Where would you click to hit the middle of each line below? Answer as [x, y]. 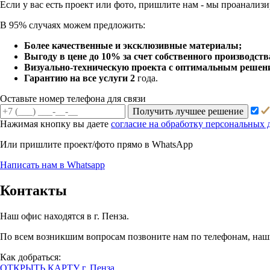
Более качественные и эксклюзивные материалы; [133, 45]
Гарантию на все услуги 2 [80, 78]
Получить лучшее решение [188, 111]
